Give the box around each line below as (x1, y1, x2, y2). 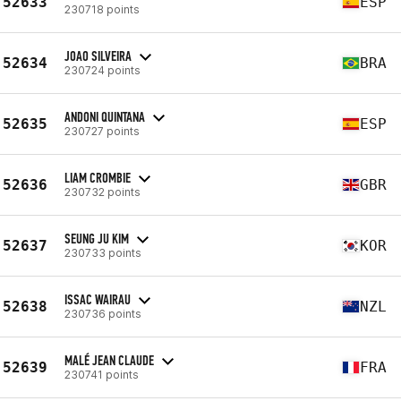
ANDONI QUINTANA (64, 107, 145, 125)
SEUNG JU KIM (64, 229, 129, 247)
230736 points (64, 306, 141, 320)
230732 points (64, 184, 141, 199)
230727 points (64, 124, 140, 138)
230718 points (64, 2, 140, 16)
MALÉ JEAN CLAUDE (64, 351, 154, 369)
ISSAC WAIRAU (64, 290, 131, 308)
